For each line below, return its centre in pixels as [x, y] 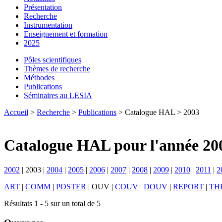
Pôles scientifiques [53, 60]
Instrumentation [48, 25]
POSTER [71, 186]
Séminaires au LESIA [58, 95]
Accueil [16, 112]
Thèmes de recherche [57, 69]
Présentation [43, 7]
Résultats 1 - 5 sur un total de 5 [52, 203]
